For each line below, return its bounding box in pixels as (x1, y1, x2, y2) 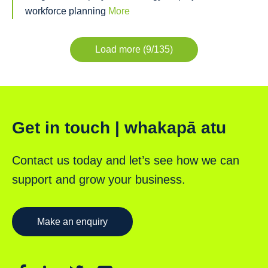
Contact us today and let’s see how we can (12, 153, 239, 167)
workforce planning (25, 5, 108, 16)
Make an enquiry (37, 216, 108, 227)
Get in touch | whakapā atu (12, 118, 226, 137)
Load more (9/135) (95, 44, 173, 54)
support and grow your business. (12, 172, 185, 186)
